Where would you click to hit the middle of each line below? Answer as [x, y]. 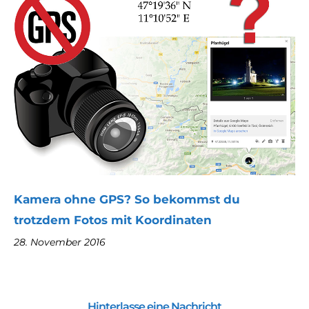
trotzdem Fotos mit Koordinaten [113, 220]
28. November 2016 [60, 242]
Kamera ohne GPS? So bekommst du [127, 199]
